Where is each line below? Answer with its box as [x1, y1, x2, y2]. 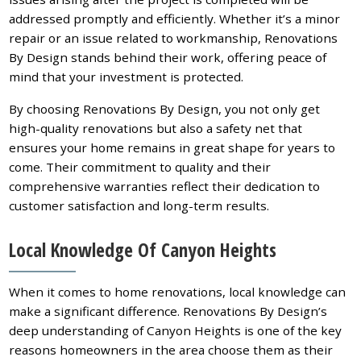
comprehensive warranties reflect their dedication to [9, 178, 321, 195]
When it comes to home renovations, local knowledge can [9, 284, 346, 301]
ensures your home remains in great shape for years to [9, 139, 336, 156]
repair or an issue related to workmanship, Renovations [9, 30, 338, 47]
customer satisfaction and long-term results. [9, 197, 270, 214]
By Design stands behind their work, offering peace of [9, 49, 327, 66]
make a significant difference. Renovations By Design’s [9, 303, 328, 320]
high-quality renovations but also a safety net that [9, 120, 303, 137]
